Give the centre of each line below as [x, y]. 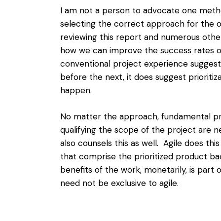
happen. [78, 90]
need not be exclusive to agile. [119, 183]
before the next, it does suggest [124, 77]
